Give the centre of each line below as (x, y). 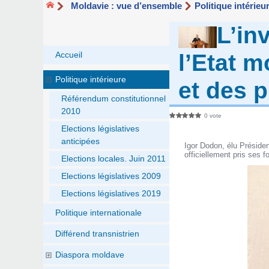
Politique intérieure (91, 80)
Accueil (69, 55)
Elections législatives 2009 (111, 176)
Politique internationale (98, 213)
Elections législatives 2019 (111, 194)
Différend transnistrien (97, 234)
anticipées (80, 141)
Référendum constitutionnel (113, 99)
